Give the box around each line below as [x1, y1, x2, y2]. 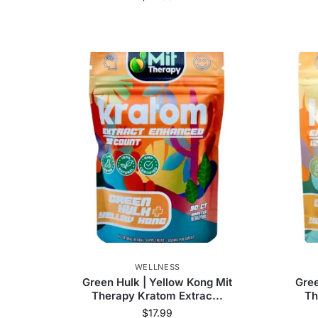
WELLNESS [134, 262, 181, 273]
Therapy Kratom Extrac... [92, 289, 224, 303]
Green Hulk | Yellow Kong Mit [82, 275, 233, 290]
